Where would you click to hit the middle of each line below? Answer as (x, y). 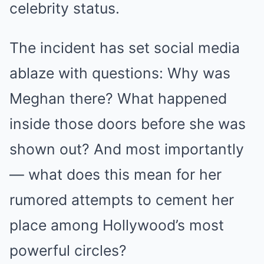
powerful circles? (68, 250)
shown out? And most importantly (127, 149)
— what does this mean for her (115, 174)
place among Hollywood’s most (117, 225)
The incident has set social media (125, 48)
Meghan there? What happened (118, 98)
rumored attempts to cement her (122, 200)
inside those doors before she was (128, 124)
